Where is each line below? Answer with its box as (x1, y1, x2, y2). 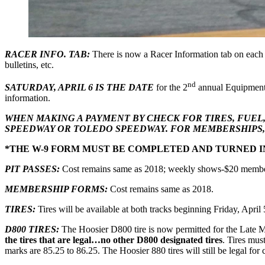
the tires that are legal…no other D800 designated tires (5, 234, 222, 245)
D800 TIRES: (5, 224, 62, 234)
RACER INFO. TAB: (5, 49, 92, 59)
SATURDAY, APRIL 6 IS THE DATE (5, 82, 156, 92)
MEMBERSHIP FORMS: (5, 183, 110, 194)
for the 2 (156, 82, 188, 92)
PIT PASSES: (5, 163, 60, 174)
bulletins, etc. (5, 59, 54, 70)
